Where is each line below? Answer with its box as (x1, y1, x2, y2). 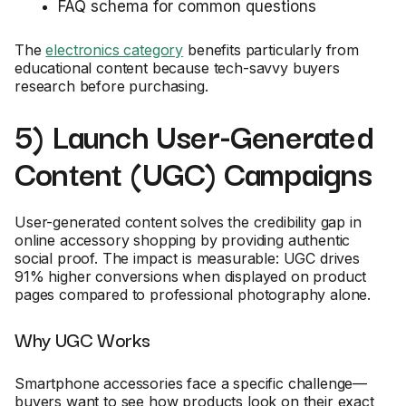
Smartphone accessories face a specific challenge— (14, 374, 368, 392)
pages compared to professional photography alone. (14, 285, 372, 304)
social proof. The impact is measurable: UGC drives (14, 249, 360, 267)
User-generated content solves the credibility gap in (14, 213, 362, 231)
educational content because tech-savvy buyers (14, 59, 340, 77)
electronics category (45, 41, 184, 59)
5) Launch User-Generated (14, 111, 373, 159)
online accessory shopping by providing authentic (14, 231, 351, 249)
